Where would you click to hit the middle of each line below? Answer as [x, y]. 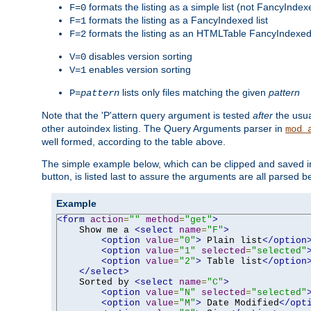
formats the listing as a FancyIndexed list [177, 20]
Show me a [96, 230]
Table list [232, 261]
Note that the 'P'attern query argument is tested [147, 115]
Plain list [232, 240]
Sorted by [96, 282]
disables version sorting [139, 56]
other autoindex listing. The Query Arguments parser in [163, 128]
